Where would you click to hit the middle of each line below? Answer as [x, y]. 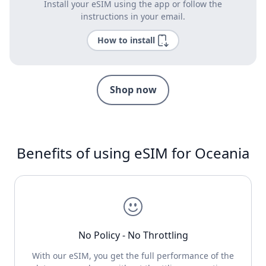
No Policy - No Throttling [133, 235]
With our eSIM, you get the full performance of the [133, 255]
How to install [126, 40]
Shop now [133, 90]
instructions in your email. [133, 17]
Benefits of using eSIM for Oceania [133, 153]
